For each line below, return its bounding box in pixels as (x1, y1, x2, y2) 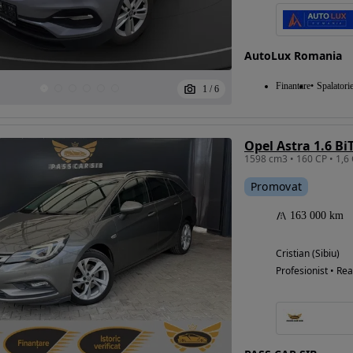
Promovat (250, 179, 303, 195)
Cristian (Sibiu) (275, 247, 340, 261)
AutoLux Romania (243, 48, 342, 64)
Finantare (275, 80, 310, 92)
